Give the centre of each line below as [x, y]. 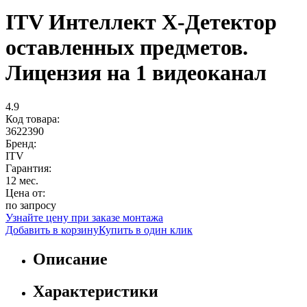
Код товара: [33, 119]
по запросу [31, 205]
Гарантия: [28, 168]
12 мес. [22, 180]
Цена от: [25, 193]
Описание [70, 259]
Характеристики [96, 291]
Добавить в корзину [52, 230]
